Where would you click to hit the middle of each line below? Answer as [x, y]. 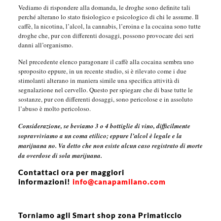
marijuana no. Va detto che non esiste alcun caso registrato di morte [110, 146]
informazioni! [45, 182]
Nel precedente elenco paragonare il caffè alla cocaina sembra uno [106, 62]
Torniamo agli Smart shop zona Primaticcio [100, 215]
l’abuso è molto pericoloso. [54, 109]
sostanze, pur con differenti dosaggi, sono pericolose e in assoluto [105, 99]
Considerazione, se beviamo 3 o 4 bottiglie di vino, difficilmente [104, 126]
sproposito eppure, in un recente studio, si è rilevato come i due [102, 71]
